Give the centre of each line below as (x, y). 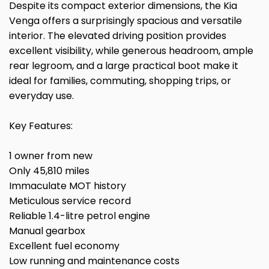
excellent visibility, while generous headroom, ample (131, 51)
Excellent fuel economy (64, 246)
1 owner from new (51, 156)
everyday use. (41, 96)
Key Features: (41, 126)
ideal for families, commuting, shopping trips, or (120, 81)
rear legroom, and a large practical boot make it (124, 66)
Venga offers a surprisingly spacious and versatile (125, 21)
